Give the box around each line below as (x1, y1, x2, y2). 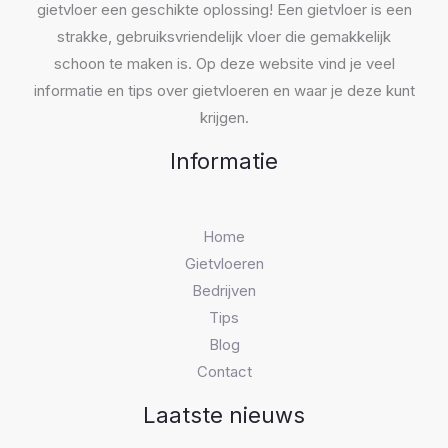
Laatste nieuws (143, 401, 305, 428)
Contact (196, 361, 252, 381)
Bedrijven (192, 280, 256, 300)
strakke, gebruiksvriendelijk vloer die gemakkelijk (57, 26, 391, 46)
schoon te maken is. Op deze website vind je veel (53, 53, 395, 73)
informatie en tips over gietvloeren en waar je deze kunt (33, 80, 415, 100)
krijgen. (199, 107, 249, 127)
